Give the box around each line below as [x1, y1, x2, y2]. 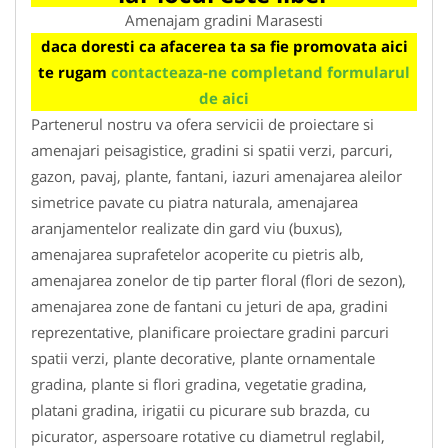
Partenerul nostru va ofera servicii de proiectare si [31, 113, 374, 134]
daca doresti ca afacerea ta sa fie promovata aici [40, 35, 408, 56]
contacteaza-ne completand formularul [111, 61, 410, 82]
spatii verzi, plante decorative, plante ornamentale [31, 347, 375, 368]
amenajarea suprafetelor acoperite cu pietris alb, [31, 243, 364, 264]
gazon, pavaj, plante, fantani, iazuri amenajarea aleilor [31, 165, 402, 186]
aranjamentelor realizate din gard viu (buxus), [31, 217, 343, 238]
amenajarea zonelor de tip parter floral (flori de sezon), [31, 269, 406, 290]
